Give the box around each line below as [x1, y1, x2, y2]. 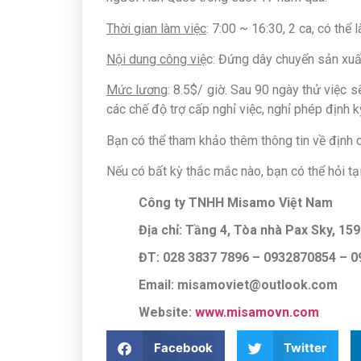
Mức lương [106, 82, 168, 98]
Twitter [284, 340, 326, 356]
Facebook [153, 340, 213, 356]
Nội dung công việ [106, 52, 206, 68]
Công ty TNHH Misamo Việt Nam [139, 194, 333, 210]
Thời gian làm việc [106, 20, 206, 36]
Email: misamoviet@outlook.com [139, 276, 338, 293]
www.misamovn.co [195, 304, 308, 320]
